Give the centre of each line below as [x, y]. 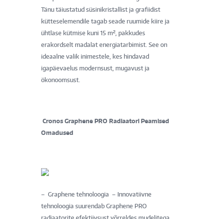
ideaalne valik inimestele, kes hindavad [95, 56]
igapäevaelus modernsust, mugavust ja [95, 68]
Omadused [58, 132]
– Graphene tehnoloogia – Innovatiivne [96, 194]
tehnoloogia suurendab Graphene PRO [94, 206]
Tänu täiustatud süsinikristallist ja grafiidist [101, 9]
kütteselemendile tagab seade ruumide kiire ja [105, 21]
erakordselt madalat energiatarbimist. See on [104, 44]
